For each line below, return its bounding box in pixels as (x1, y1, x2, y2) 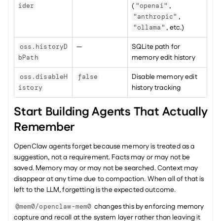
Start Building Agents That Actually (14, 104, 207, 120)
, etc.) (166, 23, 184, 33)
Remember (14, 119, 75, 136)
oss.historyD (19, 42, 68, 51)
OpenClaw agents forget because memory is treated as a (14, 142, 195, 151)
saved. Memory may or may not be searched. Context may (14, 163, 198, 173)
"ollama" (133, 23, 165, 32)
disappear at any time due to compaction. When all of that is (14, 174, 204, 184)
